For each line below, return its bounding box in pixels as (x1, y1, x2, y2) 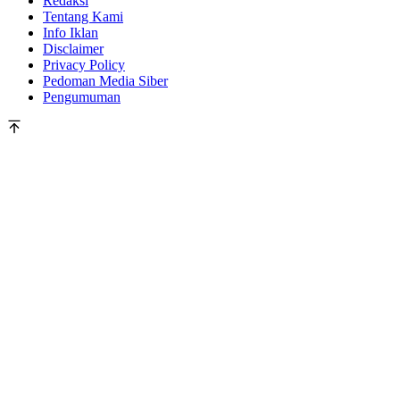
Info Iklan (43, 25, 98, 41)
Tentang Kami (43, 9, 123, 25)
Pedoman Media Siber (43, 73, 168, 89)
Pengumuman (43, 89, 121, 105)
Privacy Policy (43, 57, 125, 73)
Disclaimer (43, 41, 104, 57)
